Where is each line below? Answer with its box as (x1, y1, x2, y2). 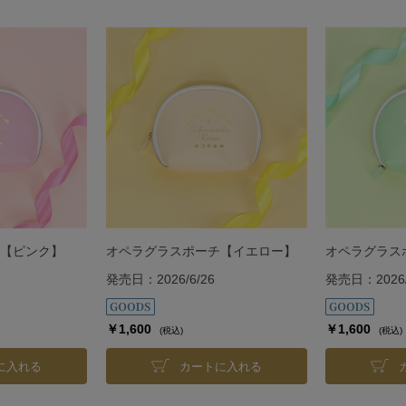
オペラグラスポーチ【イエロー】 (105, 244, 296, 258)
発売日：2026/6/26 (105, 272, 215, 286)
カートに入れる (179, 359, 262, 373)
